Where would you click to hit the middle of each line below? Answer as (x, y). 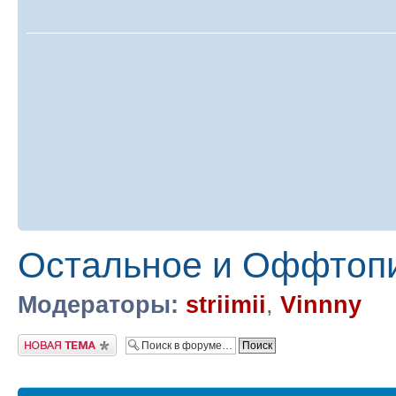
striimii (226, 305)
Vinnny (321, 305)
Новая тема (44, 340)
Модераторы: (98, 305)
